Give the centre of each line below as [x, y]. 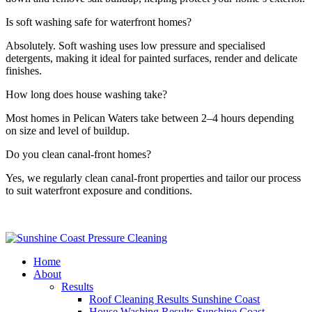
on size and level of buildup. [68, 130]
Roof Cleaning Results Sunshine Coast [174, 299]
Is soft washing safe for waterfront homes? [99, 22]
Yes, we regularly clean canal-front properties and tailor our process [153, 178]
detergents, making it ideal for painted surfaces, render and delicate [151, 58]
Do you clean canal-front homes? [78, 154]
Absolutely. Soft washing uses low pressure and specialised [135, 45]
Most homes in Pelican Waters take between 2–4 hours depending [150, 118]
